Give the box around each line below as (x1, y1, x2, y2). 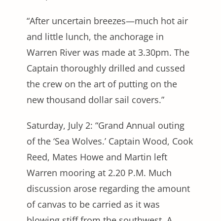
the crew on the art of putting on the (27, 77, 177, 90)
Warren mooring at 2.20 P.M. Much (27, 166, 172, 179)
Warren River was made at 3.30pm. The (27, 46, 189, 58)
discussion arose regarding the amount (27, 182, 190, 194)
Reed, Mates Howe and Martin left (27, 150, 167, 163)
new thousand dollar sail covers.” (27, 93, 164, 106)
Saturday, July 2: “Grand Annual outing (27, 119, 184, 131)
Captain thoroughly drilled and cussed (27, 62, 185, 74)
